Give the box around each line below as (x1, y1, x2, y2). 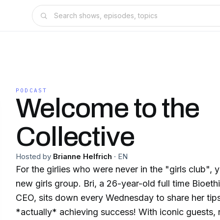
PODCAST (16, 87, 48, 94)
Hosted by (16, 152, 51, 161)
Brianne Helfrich (53, 152, 112, 161)
